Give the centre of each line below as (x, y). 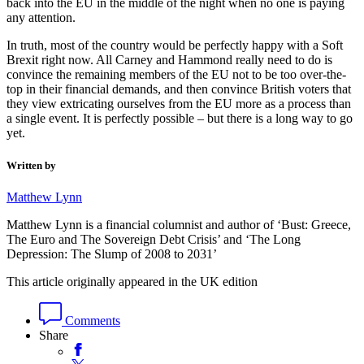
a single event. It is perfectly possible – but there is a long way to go (180, 119)
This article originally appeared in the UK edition (132, 281)
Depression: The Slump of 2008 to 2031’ (112, 253)
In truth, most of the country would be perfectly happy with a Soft (175, 45)
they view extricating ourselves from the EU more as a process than (179, 104)
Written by (31, 165)
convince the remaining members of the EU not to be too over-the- (176, 75)
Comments (91, 320)
